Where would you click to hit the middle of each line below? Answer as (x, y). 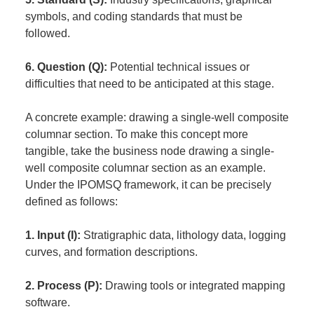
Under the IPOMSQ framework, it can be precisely (148, 185)
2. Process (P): (63, 286)
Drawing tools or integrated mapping (193, 286)
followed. (47, 33)
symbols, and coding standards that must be (134, 16)
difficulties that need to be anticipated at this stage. (149, 84)
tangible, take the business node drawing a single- (149, 151)
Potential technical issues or (178, 67)
